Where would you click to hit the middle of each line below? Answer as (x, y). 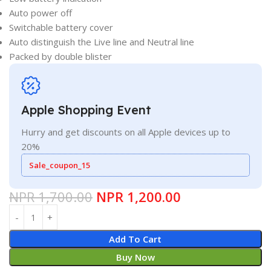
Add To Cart (135, 239)
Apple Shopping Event (86, 110)
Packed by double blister (60, 57)
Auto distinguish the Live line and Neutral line (102, 42)
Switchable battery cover (61, 28)
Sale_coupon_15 (60, 165)
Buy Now (135, 257)
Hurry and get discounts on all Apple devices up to (126, 132)
